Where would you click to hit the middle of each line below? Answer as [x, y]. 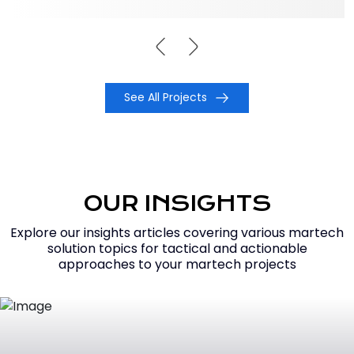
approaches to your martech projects [177, 265]
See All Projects [166, 97]
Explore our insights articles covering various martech [177, 233]
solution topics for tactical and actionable [177, 249]
